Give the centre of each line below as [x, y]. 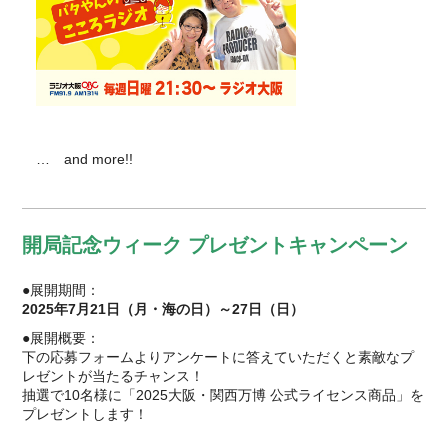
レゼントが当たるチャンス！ [113, 375]
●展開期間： [61, 289]
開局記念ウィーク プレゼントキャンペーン [215, 244]
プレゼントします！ [85, 413]
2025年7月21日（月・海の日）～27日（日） [163, 308]
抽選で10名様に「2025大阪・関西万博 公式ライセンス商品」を [223, 394]
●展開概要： [61, 337]
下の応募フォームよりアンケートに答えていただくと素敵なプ [218, 356]
